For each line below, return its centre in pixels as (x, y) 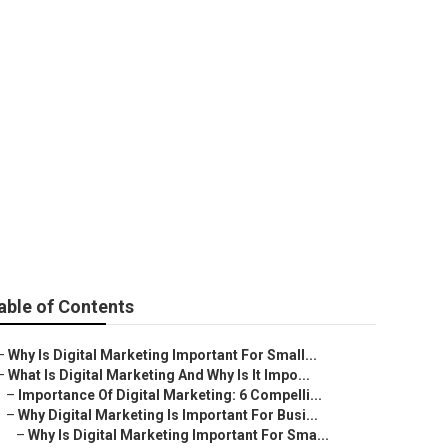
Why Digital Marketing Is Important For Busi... (168, 415)
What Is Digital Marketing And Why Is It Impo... (159, 375)
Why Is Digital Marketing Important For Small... (162, 355)
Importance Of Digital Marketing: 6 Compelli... (170, 395)
